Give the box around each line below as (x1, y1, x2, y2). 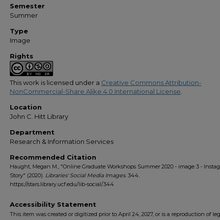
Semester (10, 2, 45, 10)
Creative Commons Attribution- (101, 79, 201, 87)
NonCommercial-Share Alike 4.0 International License (10, 87, 181, 96)
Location (10, 103, 42, 111)
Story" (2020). (10, 172, 45, 179)
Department (10, 128, 55, 137)
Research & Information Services (10, 137, 113, 146)
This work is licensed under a (10, 79, 101, 87)
